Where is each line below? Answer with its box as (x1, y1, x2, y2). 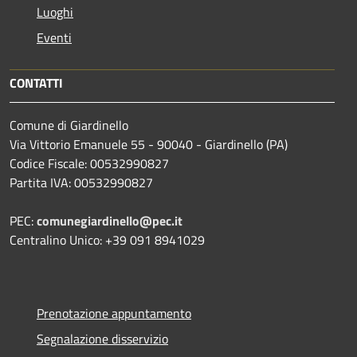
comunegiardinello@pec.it (37, 210, 182, 230)
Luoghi (37, 2, 73, 22)
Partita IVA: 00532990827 (10, 172, 153, 192)
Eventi (37, 27, 72, 47)
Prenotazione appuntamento (37, 303, 191, 323)
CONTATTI (10, 73, 63, 92)
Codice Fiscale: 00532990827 (10, 153, 169, 173)
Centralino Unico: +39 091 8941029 (10, 229, 205, 249)
